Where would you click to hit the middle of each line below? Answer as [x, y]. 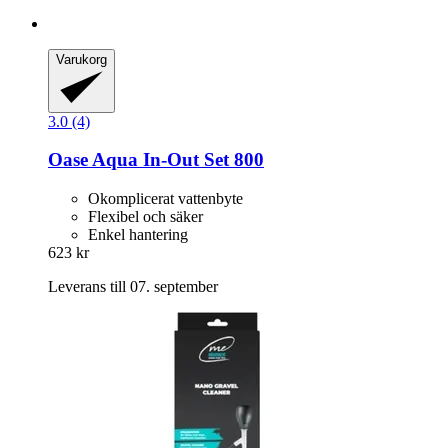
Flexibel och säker [145, 216]
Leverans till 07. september [133, 286]
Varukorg [81, 59]
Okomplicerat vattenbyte [165, 198]
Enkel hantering [138, 234]
